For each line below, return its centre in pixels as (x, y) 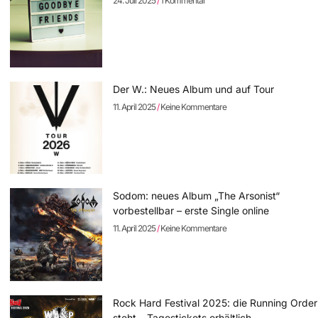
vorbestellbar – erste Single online (191, 211)
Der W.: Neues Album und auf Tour (194, 89)
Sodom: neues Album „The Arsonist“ (197, 196)
